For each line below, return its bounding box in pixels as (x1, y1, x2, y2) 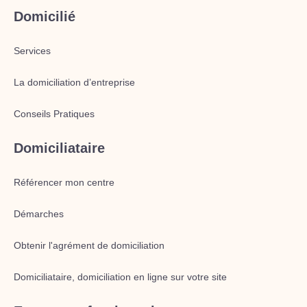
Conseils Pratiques (14, 108, 95, 119)
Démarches (14, 208, 64, 219)
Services (14, 45, 51, 56)
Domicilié (14, 9, 75, 24)
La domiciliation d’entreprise (14, 77, 135, 88)
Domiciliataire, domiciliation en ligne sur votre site (14, 271, 227, 282)
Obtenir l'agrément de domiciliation (14, 240, 164, 251)
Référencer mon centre (14, 177, 114, 188)
